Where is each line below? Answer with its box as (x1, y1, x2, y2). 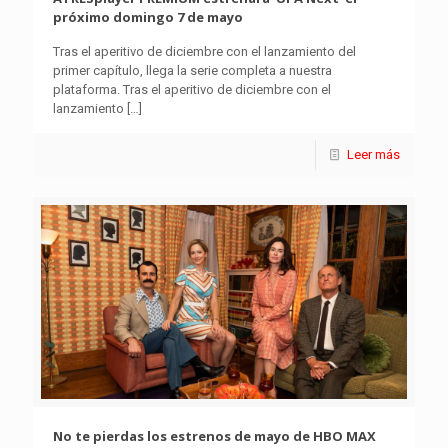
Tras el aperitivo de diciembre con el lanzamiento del (53, 43, 356, 59)
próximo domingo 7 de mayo (53, 7, 243, 26)
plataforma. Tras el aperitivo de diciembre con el (53, 81, 331, 97)
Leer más (347, 146, 400, 162)
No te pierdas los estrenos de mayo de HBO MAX (53, 427, 376, 446)
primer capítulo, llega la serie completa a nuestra (53, 62, 332, 78)
